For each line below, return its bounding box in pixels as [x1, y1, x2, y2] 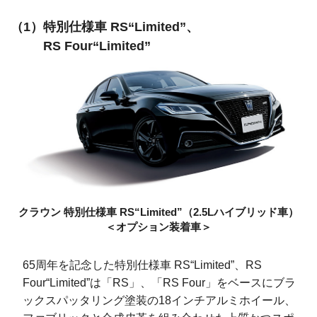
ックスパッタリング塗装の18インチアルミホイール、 [23, 294, 296, 307]
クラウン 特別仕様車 [18, 206, 120, 219]
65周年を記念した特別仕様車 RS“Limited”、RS [23, 259, 262, 272]
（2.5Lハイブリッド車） [183, 206, 299, 219]
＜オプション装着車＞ [105, 221, 212, 234]
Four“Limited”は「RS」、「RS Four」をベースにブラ [23, 277, 296, 289]
